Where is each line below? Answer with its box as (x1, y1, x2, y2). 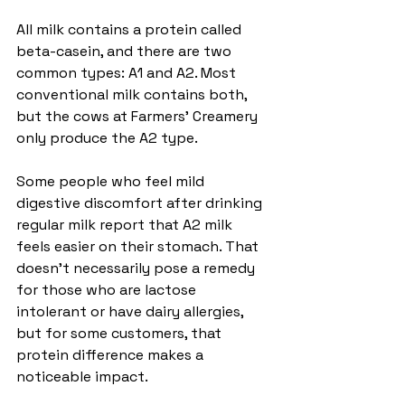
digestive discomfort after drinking (16, 193, 266, 212)
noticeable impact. (16, 366, 152, 386)
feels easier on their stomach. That (16, 236, 262, 256)
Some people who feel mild (16, 171, 208, 191)
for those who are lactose (16, 279, 200, 299)
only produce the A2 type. (16, 127, 198, 147)
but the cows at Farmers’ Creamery (16, 106, 261, 126)
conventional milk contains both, (16, 84, 250, 104)
